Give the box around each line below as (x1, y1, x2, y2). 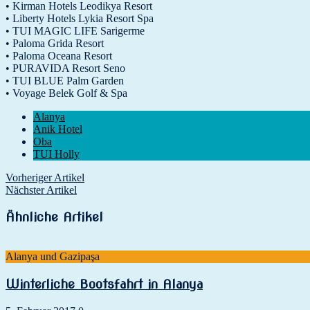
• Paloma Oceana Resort (6, 49, 112, 62)
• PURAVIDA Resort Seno (6, 62, 125, 74)
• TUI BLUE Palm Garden (6, 74, 124, 86)
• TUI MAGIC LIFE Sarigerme (6, 24, 145, 37)
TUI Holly (33, 147, 80, 160)
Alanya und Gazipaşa (6, 250, 100, 263)
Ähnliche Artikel (6, 209, 103, 226)
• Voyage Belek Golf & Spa (6, 86, 127, 99)
